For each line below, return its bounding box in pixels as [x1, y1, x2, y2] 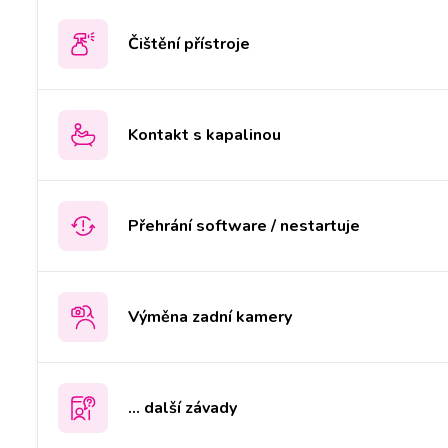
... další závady [128, 396, 237, 419]
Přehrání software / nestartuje [128, 214, 360, 237]
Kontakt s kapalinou [128, 123, 281, 146]
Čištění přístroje [128, 32, 250, 55]
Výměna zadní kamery [128, 305, 292, 328]
